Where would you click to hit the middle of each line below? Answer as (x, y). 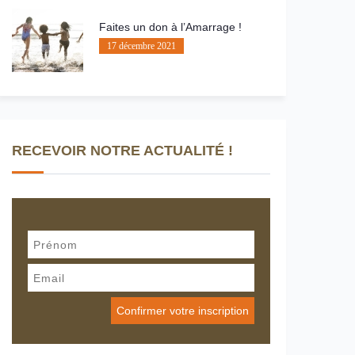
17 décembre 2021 (141, 46)
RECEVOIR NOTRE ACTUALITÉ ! (122, 151)
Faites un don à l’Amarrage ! (172, 27)
